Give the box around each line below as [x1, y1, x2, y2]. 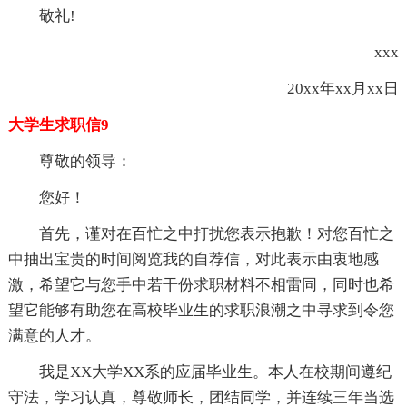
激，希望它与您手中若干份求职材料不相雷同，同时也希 [7, 275, 394, 293]
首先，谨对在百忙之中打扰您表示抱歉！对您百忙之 [38, 224, 394, 243]
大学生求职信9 [7, 115, 109, 134]
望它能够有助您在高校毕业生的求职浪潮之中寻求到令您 [7, 301, 394, 319]
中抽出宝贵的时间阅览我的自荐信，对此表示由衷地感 [7, 250, 379, 268]
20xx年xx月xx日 [256, 79, 400, 97]
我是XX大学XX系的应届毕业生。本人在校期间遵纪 [38, 362, 392, 381]
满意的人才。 [7, 326, 101, 344]
